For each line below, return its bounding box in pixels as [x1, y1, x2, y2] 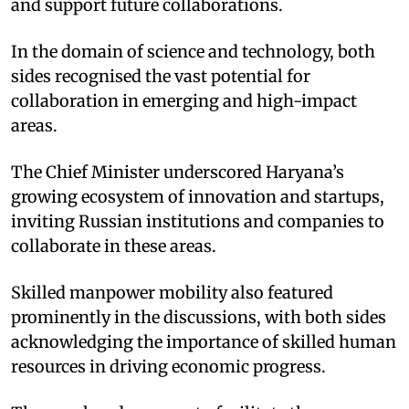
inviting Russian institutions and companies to [11, 210, 384, 232]
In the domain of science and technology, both [11, 40, 375, 62]
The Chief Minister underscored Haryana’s [11, 161, 344, 183]
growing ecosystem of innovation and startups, [11, 185, 384, 207]
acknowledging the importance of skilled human [11, 330, 396, 352]
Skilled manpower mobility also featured [11, 281, 333, 303]
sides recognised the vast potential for [11, 65, 310, 87]
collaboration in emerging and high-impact [11, 89, 357, 111]
